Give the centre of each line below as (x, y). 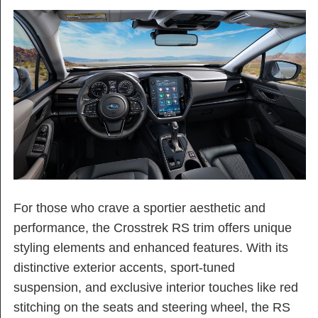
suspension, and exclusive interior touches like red (156, 287)
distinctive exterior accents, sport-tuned (124, 267)
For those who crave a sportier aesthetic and (139, 208)
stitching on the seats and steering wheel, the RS (152, 307)
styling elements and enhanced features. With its (151, 247)
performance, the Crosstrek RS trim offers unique (153, 227)
